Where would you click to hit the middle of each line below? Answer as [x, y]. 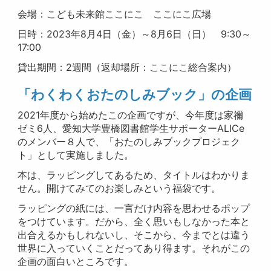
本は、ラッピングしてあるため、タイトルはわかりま [134, 175]
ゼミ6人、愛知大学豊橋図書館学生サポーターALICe [131, 129]
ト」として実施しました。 [76, 155]
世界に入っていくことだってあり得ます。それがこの [134, 248]
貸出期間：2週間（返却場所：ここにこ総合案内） [127, 67]
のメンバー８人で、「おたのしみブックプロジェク [129, 142]
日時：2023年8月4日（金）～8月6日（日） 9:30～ [135, 34]
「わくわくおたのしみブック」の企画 [135, 95]
